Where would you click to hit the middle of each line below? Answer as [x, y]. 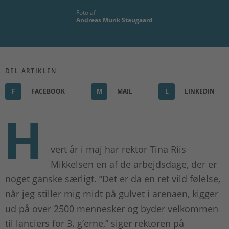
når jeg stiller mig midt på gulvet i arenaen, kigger [112, 194]
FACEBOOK [47, 91]
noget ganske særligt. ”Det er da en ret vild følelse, [113, 179]
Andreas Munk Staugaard [114, 20]
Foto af [86, 13]
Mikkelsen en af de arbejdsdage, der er [134, 164]
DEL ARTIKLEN [31, 71]
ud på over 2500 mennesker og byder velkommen [112, 209]
